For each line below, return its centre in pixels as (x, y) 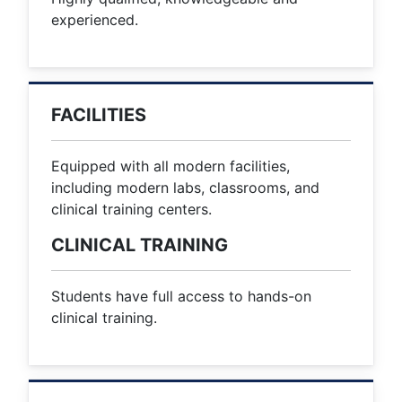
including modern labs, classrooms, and (185, 188)
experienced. (95, 20)
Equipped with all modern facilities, (170, 166)
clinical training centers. (131, 210)
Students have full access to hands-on (181, 297)
